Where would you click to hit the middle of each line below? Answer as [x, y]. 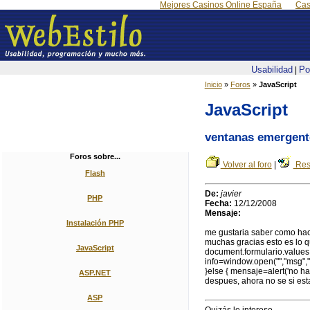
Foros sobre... [95, 156]
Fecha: [218, 204]
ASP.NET [95, 273]
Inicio [213, 84]
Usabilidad [272, 70]
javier [231, 194]
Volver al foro [246, 165]
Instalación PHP [95, 223]
